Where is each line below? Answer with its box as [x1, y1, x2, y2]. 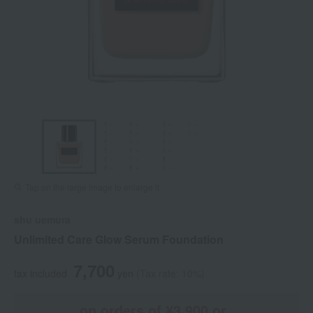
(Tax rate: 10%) [136, 266, 205, 281]
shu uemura [14, 212, 71, 227]
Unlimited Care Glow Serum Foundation [14, 231, 224, 248]
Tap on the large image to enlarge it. [25, 181, 161, 194]
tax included [14, 266, 67, 281]
